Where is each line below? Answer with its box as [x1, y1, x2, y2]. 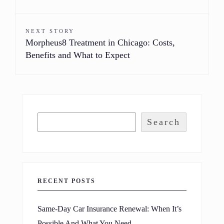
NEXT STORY [25, 27, 74, 34]
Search [146, 116, 180, 127]
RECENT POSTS [37, 177, 95, 184]
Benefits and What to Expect [25, 49, 130, 60]
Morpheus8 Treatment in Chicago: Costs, [25, 37, 175, 47]
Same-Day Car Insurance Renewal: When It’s [37, 204, 181, 213]
